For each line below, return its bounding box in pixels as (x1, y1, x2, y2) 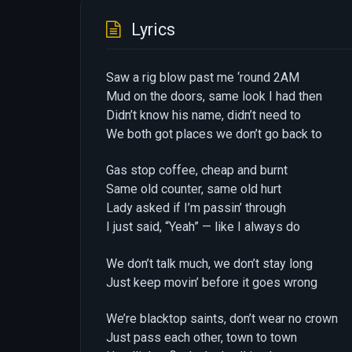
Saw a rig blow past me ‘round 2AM (106, 70, 299, 85)
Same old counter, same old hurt (106, 181, 281, 197)
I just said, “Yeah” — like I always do (106, 219, 300, 235)
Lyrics (127, 20, 175, 39)
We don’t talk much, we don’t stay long (106, 255, 313, 271)
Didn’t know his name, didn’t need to (106, 108, 301, 123)
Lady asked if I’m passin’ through (106, 200, 286, 216)
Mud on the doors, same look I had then (106, 89, 322, 104)
